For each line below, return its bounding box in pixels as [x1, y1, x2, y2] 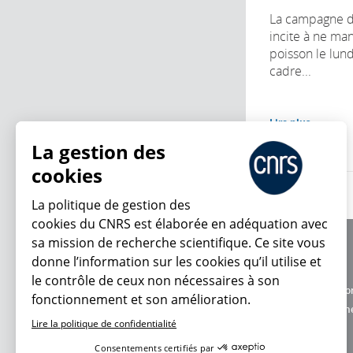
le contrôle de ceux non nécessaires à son [32, 272, 280, 289]
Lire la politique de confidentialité [32, 317, 176, 330]
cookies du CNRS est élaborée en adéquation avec [32, 215, 328, 232]
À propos [269, 245, 309, 259]
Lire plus [269, 115, 310, 129]
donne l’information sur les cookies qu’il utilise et [32, 253, 321, 270]
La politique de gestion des [32, 196, 191, 214]
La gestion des [32, 139, 165, 165]
